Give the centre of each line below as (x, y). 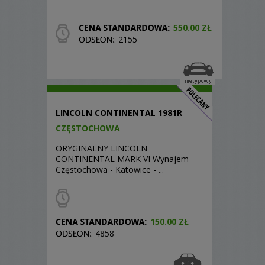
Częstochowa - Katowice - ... (110, 169)
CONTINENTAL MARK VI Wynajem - (125, 159)
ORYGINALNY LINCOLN (101, 148)
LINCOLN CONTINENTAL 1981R (119, 113)
